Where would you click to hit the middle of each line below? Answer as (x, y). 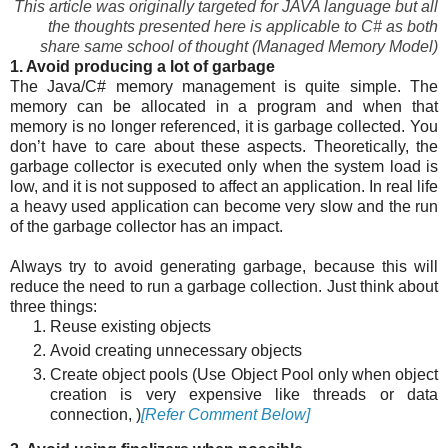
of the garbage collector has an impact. (146, 226)
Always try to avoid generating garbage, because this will (224, 266)
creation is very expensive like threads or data (244, 394)
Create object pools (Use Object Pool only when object (244, 374)
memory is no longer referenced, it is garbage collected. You (224, 126)
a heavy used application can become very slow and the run (224, 206)
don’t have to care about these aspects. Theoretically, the (224, 146)
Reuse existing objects (130, 326)
